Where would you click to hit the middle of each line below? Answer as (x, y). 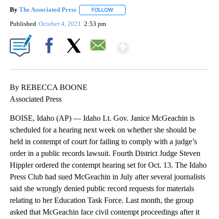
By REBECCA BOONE (49, 87)
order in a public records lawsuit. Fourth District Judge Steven (105, 153)
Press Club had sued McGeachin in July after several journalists (108, 176)
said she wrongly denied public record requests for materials (102, 188)
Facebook (51, 62)
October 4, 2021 (61, 23)
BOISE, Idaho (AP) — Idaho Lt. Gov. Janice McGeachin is (102, 118)
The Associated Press (48, 10)
